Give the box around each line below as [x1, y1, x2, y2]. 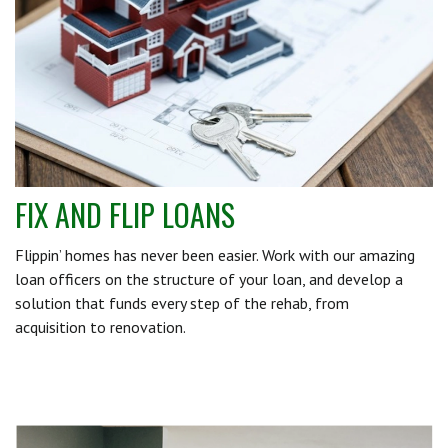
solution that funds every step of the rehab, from [15, 292, 349, 313]
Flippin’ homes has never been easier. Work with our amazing [15, 244, 415, 265]
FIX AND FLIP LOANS [15, 191, 235, 237]
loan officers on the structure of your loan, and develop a [15, 268, 403, 289]
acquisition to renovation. [15, 316, 186, 337]
